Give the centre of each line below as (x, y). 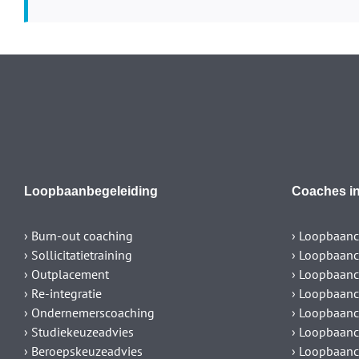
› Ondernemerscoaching (89, 313)
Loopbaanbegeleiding (91, 192)
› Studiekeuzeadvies (79, 332)
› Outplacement (66, 274)
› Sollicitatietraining (78, 255)
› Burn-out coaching (78, 236)
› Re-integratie (63, 294)
